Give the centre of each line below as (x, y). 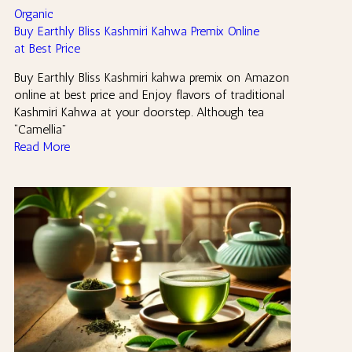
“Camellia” (40, 129)
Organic (34, 13)
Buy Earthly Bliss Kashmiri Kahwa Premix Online (137, 31)
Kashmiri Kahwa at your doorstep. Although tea (139, 112)
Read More (42, 146)
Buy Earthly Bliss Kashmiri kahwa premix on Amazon (152, 77)
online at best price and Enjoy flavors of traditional (149, 94)
